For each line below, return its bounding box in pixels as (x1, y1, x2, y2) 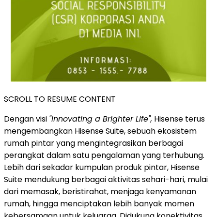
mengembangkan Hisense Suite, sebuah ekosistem (4, 125, 197, 137)
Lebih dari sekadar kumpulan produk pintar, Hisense (4, 162, 200, 173)
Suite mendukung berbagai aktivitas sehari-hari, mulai (4, 174, 208, 186)
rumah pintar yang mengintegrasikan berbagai (4, 138, 183, 149)
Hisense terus (152, 113, 205, 125)
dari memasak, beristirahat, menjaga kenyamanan (4, 186, 196, 198)
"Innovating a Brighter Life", (49, 113, 152, 125)
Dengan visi (4, 113, 49, 125)
